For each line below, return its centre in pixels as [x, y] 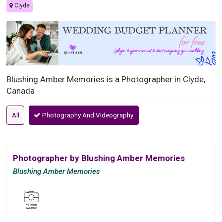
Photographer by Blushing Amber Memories [99, 158]
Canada [21, 90]
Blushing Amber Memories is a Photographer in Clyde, [106, 79]
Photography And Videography [87, 115]
